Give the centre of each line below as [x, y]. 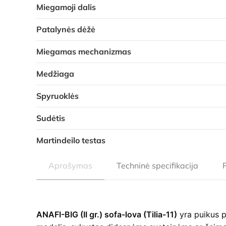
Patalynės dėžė [66, 29]
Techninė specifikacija [157, 165]
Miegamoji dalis [66, 7]
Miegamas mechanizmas [84, 51]
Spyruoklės [58, 96]
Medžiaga [55, 73]
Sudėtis [51, 118]
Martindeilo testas [71, 140]
